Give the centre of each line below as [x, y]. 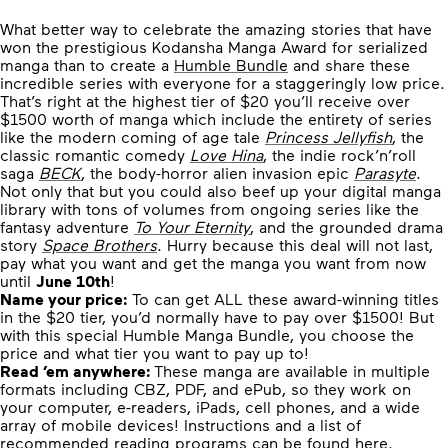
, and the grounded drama [346, 226]
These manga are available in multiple [292, 370]
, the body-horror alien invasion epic [217, 172]
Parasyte [385, 172]
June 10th [73, 281]
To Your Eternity [192, 226]
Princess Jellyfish [328, 136]
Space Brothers [99, 244]
